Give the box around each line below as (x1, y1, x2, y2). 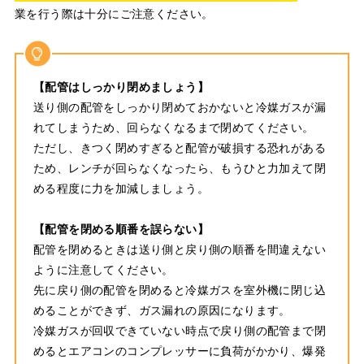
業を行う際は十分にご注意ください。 (14, 6, 214, 20)
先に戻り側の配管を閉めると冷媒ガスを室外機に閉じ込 (32, 283, 326, 297)
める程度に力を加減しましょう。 (32, 181, 209, 195)
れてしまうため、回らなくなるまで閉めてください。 (32, 120, 314, 134)
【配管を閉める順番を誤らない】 (32, 222, 209, 236)
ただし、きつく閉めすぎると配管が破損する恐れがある (32, 141, 326, 154)
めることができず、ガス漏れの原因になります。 (32, 303, 291, 317)
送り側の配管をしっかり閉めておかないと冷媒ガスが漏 (32, 100, 326, 114)
